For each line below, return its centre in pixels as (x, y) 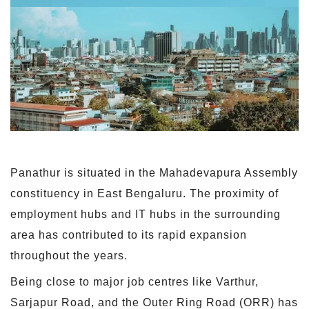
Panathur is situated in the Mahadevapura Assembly (154, 172)
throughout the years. (69, 255)
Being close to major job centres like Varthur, (134, 281)
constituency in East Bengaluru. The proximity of (144, 193)
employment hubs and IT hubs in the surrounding (146, 214)
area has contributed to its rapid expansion (129, 235)
